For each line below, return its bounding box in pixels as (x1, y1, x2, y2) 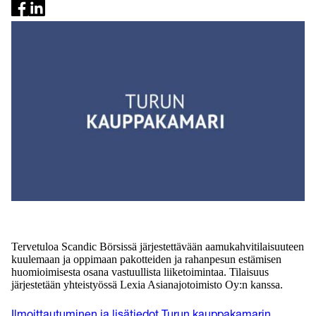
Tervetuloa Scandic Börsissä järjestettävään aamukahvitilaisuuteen (11, 240, 304, 253)
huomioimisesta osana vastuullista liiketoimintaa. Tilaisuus (11, 265, 269, 278)
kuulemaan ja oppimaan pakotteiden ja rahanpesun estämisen (11, 253, 281, 265)
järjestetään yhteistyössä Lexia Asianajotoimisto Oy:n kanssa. (11, 278, 283, 291)
